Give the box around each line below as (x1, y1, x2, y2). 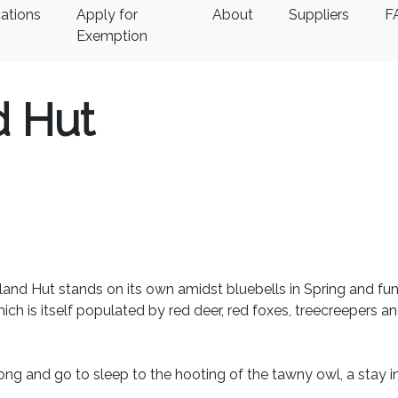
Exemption (76, 28, 147, 44)
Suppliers (289, 6, 349, 23)
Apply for (76, 6, 138, 23)
